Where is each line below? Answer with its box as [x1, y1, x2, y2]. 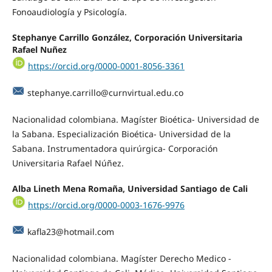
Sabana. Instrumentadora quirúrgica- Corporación [12, 143, 218, 155]
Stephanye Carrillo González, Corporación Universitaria [12, 32, 242, 44]
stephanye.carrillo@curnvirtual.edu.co [27, 87, 183, 99]
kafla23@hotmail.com [27, 226, 114, 238]
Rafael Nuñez [12, 44, 67, 56]
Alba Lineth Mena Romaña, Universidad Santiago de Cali [12, 183, 248, 195]
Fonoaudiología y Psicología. [12, 6, 127, 18]
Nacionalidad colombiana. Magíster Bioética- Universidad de [12, 114, 259, 126]
